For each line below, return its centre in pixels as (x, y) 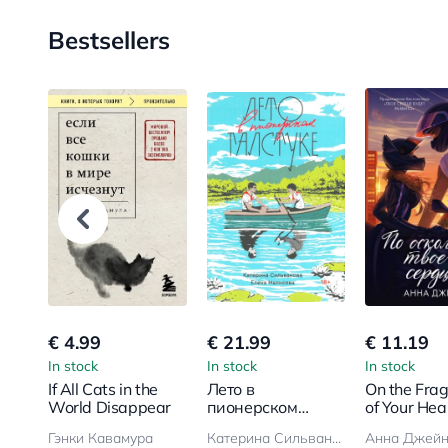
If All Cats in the (103, 389)
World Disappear (109, 407)
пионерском (252, 407)
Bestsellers (109, 40)
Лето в (230, 389)
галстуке (239, 425)
